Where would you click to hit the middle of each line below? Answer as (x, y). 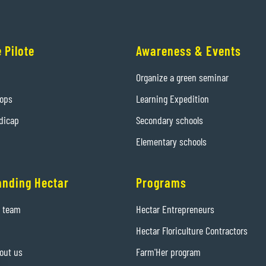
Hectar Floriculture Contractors (192, 231)
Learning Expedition (173, 99)
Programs (161, 183)
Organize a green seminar (183, 77)
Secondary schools (170, 120)
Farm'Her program (169, 252)
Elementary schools (172, 142)
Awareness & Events (189, 51)
